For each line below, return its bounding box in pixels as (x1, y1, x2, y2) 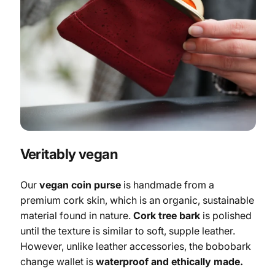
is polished (199, 209, 252, 222)
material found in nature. (20, 209, 133, 222)
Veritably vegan (20, 145, 118, 163)
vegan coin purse (39, 179, 121, 192)
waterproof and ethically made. (95, 255, 243, 268)
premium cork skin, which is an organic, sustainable (20, 194, 254, 207)
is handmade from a (120, 179, 214, 192)
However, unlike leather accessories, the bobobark (20, 240, 251, 253)
